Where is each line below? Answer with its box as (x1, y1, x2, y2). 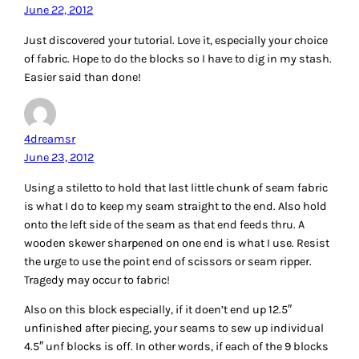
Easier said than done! (24, 70, 142, 84)
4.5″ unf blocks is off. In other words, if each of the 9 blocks (24, 340, 329, 354)
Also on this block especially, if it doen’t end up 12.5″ (24, 303, 292, 317)
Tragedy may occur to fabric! (24, 272, 171, 287)
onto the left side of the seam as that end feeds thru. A (24, 217, 305, 232)
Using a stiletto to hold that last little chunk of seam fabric (24, 180, 329, 195)
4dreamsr (24, 132, 76, 147)
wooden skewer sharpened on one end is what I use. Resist (24, 236, 330, 250)
